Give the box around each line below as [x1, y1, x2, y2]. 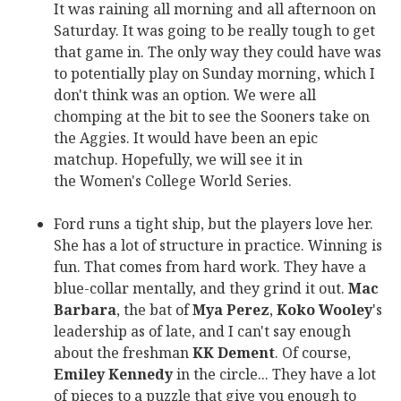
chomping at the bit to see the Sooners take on [54, 107, 370, 126]
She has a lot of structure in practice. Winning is [54, 235, 382, 255]
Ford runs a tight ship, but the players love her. [54, 214, 373, 234]
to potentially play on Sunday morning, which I [54, 64, 375, 83]
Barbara [54, 300, 116, 320]
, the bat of [116, 300, 192, 320]
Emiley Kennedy [54, 364, 173, 384]
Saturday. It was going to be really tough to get [54, 21, 375, 40]
